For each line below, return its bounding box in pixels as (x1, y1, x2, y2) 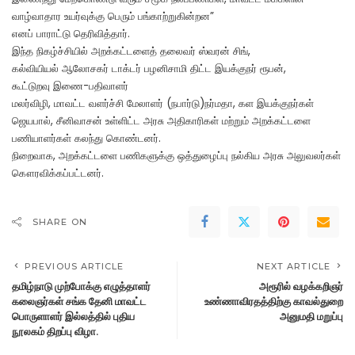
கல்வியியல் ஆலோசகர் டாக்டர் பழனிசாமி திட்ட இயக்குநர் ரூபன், (12, 61, 286, 76)
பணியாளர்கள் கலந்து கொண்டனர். (12, 131, 161, 146)
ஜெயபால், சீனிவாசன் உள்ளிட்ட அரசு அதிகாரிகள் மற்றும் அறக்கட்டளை (12, 113, 311, 128)
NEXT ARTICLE (256, 261, 330, 272)
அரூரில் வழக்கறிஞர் (259, 280, 343, 292)
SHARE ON (32, 216, 87, 227)
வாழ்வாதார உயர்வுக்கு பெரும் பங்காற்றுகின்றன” (12, 9, 214, 24)
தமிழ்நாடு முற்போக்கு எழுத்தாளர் (12, 280, 151, 292)
